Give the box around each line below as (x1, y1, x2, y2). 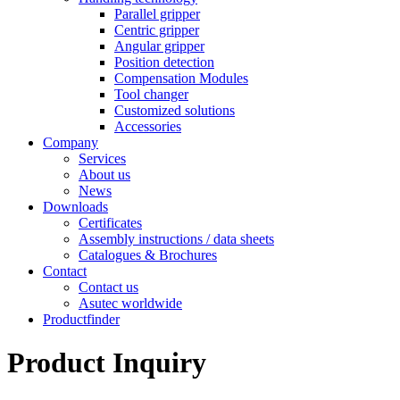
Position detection (114, 54, 214, 70)
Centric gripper (114, 22, 199, 37)
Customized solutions (114, 103, 235, 118)
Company (43, 135, 98, 150)
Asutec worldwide (79, 296, 182, 311)
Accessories (114, 119, 181, 134)
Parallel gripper (114, 6, 200, 21)
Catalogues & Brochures (79, 247, 217, 262)
